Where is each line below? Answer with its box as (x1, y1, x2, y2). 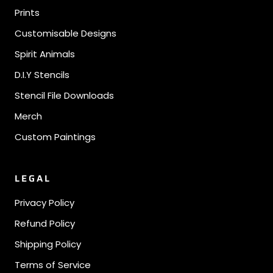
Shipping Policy (15, 238, 81, 251)
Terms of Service (15, 258, 91, 272)
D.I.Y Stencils (15, 68, 69, 82)
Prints (15, 6, 40, 19)
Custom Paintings (15, 130, 96, 144)
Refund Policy (15, 217, 75, 230)
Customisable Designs (15, 27, 116, 40)
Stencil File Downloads (15, 89, 114, 102)
